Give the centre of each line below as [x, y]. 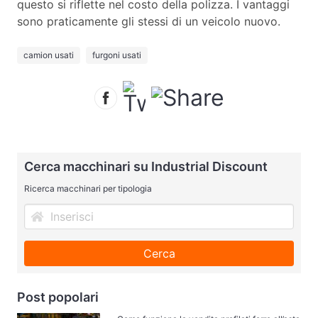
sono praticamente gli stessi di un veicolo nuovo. [149, 22]
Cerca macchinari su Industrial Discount [146, 167]
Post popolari [58, 297]
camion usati [49, 55]
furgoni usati [117, 55]
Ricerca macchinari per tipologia [88, 189]
